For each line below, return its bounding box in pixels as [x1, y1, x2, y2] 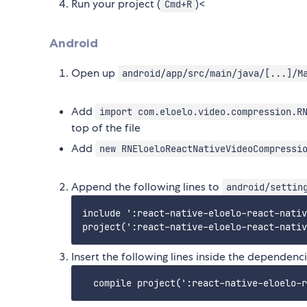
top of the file [71, 121, 140, 136]
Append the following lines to [71, 180, 222, 195]
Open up [71, 66, 118, 81]
